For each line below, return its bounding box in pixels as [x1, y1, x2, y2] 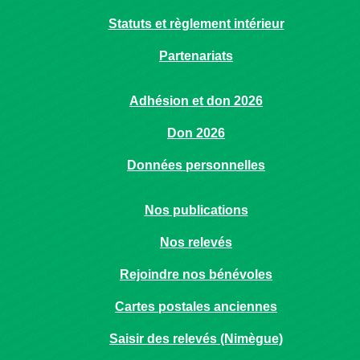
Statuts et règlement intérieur [108, 17, 284, 31]
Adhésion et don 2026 [129, 94, 263, 108]
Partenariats [159, 49, 233, 63]
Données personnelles [127, 158, 265, 172]
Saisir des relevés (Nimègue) [109, 332, 283, 346]
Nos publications [144, 203, 248, 217]
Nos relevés [160, 235, 232, 249]
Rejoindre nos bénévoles [120, 268, 272, 281]
